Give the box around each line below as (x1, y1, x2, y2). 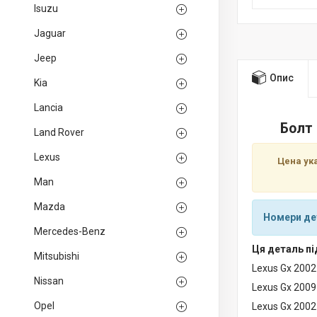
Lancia (34, 102, 63, 113)
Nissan (34, 275, 64, 287)
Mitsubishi (34, 250, 79, 262)
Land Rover (34, 127, 84, 138)
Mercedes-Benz (34, 226, 105, 237)
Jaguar (34, 28, 66, 39)
